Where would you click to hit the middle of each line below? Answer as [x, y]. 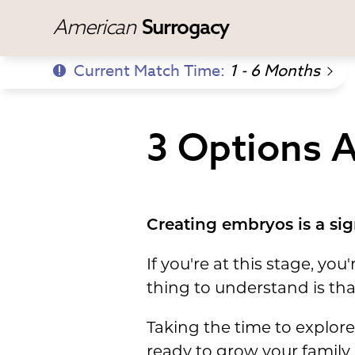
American [96, 27]
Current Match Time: [152, 71]
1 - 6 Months [275, 71]
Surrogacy [185, 27]
